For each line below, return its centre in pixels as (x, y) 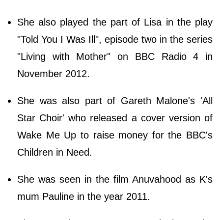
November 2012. (54, 73)
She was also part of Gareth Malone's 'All (115, 100)
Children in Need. (56, 152)
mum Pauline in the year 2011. (85, 196)
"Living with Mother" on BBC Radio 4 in (115, 56)
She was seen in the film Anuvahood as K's (115, 179)
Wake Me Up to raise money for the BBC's (115, 135)
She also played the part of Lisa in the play (115, 22)
